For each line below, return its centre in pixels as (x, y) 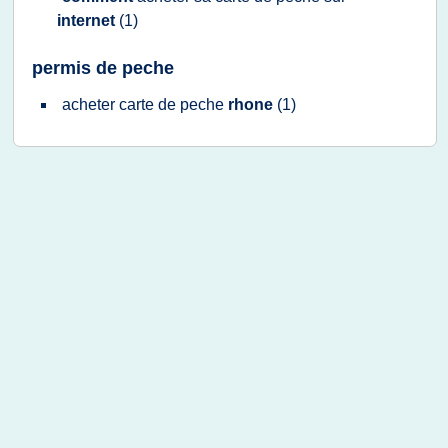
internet (88, 20)
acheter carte (110, 104)
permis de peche (103, 68)
